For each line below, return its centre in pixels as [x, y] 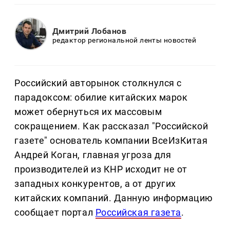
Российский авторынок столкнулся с [98, 83]
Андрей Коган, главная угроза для [93, 155]
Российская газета [138, 213]
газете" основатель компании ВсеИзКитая [111, 141]
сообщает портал [55, 213]
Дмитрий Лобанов [90, 31]
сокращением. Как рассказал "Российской [111, 126]
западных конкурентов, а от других [95, 184]
